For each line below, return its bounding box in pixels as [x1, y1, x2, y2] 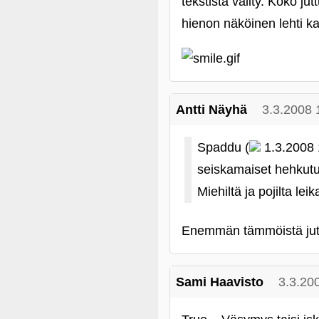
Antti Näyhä [176, 103, 247, 117]
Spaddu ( [197, 140, 249, 155]
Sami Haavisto [176, 275, 263, 289]
